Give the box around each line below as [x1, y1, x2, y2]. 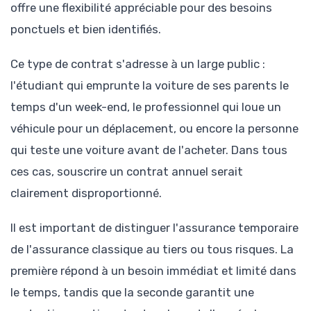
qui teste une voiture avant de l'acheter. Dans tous [10, 142, 287, 157]
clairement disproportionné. [10, 185, 162, 200]
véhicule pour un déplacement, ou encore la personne [10, 121, 299, 135]
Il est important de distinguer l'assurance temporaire [10, 221, 299, 235]
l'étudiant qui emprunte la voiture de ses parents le [10, 78, 289, 92]
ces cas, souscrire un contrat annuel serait [10, 164, 243, 178]
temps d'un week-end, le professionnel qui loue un [10, 99, 281, 114]
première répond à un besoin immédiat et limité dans [10, 264, 296, 278]
